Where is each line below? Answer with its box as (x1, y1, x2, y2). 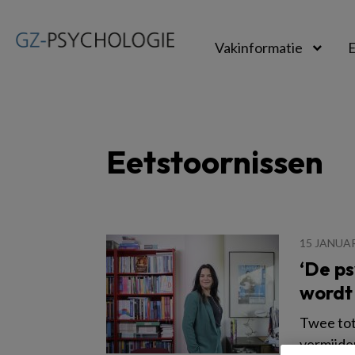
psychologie (94, 74, 265, 114)
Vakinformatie (215, 39, 303, 56)
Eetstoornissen (106, 142, 323, 181)
